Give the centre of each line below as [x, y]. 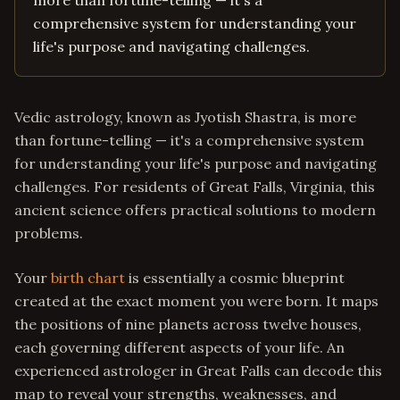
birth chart [88, 278]
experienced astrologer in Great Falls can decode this [198, 371]
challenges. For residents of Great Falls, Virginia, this [195, 187]
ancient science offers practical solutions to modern [195, 210]
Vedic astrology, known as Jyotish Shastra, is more [185, 117]
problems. [49, 233]
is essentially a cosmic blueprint [235, 278]
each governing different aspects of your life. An [179, 347]
